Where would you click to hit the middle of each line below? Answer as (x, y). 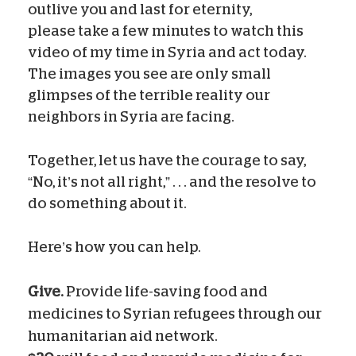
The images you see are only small (149, 74)
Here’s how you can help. (114, 247)
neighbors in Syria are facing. (131, 116)
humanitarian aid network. (123, 336)
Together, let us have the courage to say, (167, 160)
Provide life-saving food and (167, 291)
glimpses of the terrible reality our (149, 95)
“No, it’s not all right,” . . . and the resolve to (172, 182)
